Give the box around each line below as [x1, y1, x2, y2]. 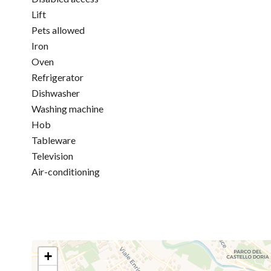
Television [31, 150, 73, 162]
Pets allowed [31, 24, 85, 36]
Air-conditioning [31, 166, 100, 177]
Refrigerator [31, 71, 83, 83]
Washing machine [31, 103, 103, 114]
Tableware [31, 134, 76, 146]
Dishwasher [31, 87, 80, 99]
